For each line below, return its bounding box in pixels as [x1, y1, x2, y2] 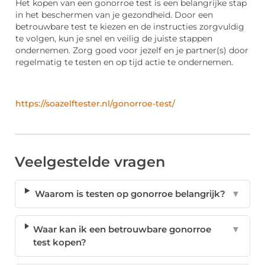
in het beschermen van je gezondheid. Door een [15, 10, 213, 20]
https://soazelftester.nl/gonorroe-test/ [15, 99, 175, 109]
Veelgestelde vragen [15, 153, 165, 171]
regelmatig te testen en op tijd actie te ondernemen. [15, 57, 233, 67]
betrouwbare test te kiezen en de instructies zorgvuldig [15, 22, 244, 32]
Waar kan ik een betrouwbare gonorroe [33, 224, 212, 235]
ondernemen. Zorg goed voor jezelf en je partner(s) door [15, 46, 248, 56]
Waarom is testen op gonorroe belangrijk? [35, 188, 226, 200]
